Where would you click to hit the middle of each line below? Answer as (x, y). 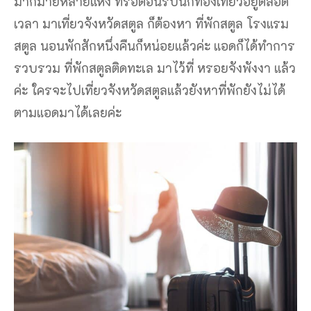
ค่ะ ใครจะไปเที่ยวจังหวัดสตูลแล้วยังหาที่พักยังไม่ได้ (150, 91)
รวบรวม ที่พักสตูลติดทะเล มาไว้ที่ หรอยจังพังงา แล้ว (155, 68)
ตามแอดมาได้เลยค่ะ (68, 113)
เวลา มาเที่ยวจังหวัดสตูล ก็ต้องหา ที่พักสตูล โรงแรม (151, 24)
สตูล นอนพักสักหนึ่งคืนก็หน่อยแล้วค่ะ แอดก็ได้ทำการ (154, 46)
